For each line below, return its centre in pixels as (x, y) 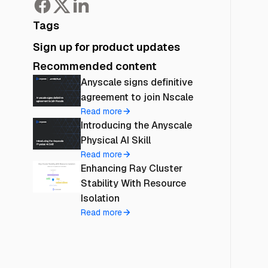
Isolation (100, 198)
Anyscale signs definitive (136, 82)
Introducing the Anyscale (136, 125)
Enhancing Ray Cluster (131, 168)
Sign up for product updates (106, 47)
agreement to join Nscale (137, 97)
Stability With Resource (133, 183)
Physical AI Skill (115, 140)
